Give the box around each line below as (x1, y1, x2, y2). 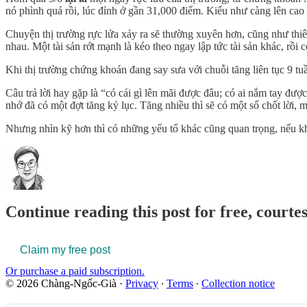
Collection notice (201, 278, 275, 290)
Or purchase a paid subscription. (5, 265, 145, 278)
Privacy (125, 278, 158, 290)
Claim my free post (20, 244, 110, 256)
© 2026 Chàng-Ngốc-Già (5, 278, 116, 290)
